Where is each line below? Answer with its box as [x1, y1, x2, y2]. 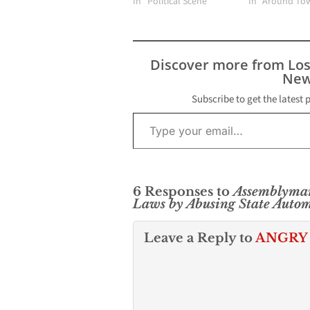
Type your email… [132, 105, 165, 120]
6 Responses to [133, 184, 233, 200]
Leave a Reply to [144, 230, 255, 246]
